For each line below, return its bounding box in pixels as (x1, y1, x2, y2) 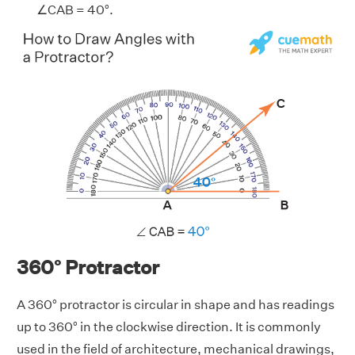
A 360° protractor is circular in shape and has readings (17, 296, 334, 312)
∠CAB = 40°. (36, 2, 113, 18)
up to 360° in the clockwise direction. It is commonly (17, 319, 321, 334)
